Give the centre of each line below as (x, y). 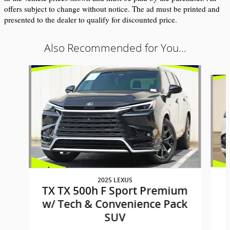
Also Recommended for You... (115, 48)
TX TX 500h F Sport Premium (115, 191)
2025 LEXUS (115, 180)
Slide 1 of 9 (23, 70)
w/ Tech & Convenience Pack (115, 204)
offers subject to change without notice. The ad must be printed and (112, 9)
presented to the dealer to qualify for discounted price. (91, 20)
